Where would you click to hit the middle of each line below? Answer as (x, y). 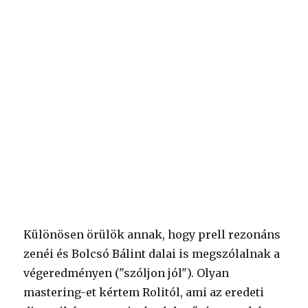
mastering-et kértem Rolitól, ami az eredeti (144, 292)
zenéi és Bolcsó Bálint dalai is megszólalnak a (152, 253)
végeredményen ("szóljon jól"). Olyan (126, 273)
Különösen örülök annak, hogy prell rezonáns (152, 234)
